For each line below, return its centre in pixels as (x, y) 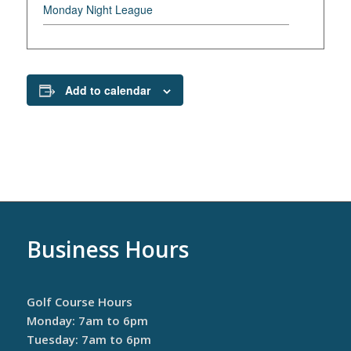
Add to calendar (107, 90)
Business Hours (107, 249)
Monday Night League (98, 9)
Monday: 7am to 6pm (87, 320)
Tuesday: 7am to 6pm (89, 339)
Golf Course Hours (79, 302)
